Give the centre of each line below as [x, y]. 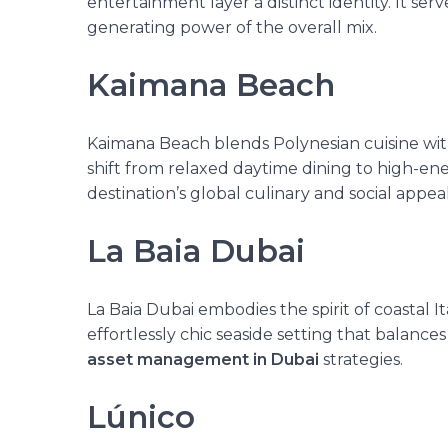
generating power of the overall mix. [232, 27]
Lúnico [141, 416]
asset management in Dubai [203, 359]
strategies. [361, 359]
